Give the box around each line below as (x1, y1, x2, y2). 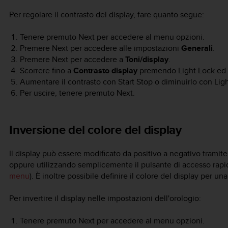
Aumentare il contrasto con (19, 76, 118, 88)
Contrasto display (73, 65, 137, 77)
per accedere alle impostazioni (68, 42, 181, 54)
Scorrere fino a (19, 65, 73, 77)
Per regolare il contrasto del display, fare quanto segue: (9, 8, 204, 20)
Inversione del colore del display (9, 121, 182, 139)
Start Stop (118, 76, 153, 88)
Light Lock (178, 65, 215, 77)
